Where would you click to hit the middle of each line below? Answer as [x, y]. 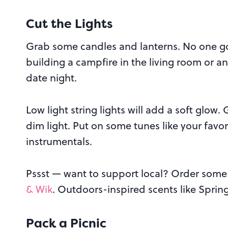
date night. [51, 78]
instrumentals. [59, 141]
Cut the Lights [69, 24]
